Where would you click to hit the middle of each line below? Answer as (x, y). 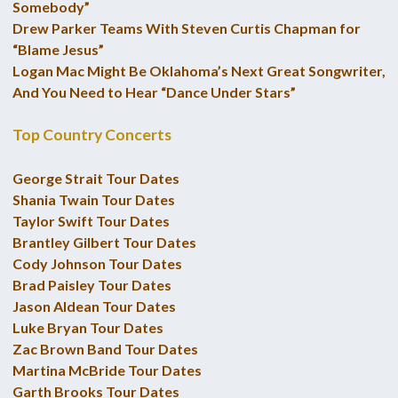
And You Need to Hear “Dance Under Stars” (154, 92)
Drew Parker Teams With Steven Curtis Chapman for (186, 28)
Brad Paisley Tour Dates (92, 284)
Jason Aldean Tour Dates (94, 306)
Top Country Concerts (92, 135)
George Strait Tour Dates (96, 178)
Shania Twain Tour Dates (93, 199)
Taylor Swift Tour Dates (91, 220)
